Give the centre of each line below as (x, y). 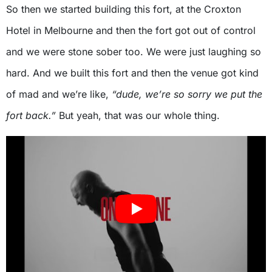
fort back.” (31, 115)
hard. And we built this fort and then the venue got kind (132, 73)
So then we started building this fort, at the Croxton (124, 9)
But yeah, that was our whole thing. (138, 115)
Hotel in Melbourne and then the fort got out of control (131, 30)
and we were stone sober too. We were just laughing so (134, 51)
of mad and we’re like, (59, 94)
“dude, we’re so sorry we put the (187, 94)
